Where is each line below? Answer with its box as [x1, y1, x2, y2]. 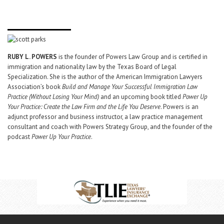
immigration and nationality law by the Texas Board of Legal [7, 62, 176, 71]
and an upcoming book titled [99, 92, 182, 101]
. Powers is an [160, 102, 198, 111]
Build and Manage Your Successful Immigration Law [62, 82, 197, 91]
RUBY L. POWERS [7, 52, 57, 61]
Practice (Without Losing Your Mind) [7, 92, 99, 101]
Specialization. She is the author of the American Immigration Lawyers [7, 72, 202, 81]
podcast [7, 132, 31, 141]
